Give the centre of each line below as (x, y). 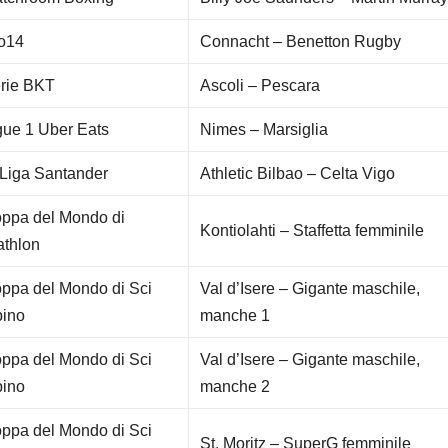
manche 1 (235, 316)
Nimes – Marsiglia (264, 130)
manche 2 (235, 387)
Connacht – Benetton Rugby (301, 42)
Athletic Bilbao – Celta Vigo (298, 174)
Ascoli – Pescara (260, 86)
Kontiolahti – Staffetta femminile (312, 231)
